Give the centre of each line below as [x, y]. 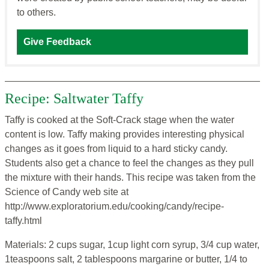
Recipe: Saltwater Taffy [74, 99]
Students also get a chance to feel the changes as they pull [129, 163]
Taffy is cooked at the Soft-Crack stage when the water [119, 120]
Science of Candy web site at [67, 192]
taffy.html [23, 221]
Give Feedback [57, 42]
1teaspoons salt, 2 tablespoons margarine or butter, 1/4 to [126, 259]
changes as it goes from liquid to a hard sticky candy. [116, 149]
